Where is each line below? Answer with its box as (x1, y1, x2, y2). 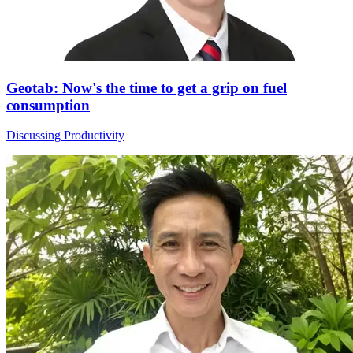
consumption (6, 96, 90, 113)
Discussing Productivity (6, 128, 124, 143)
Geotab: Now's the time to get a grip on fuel (6, 79, 287, 96)
